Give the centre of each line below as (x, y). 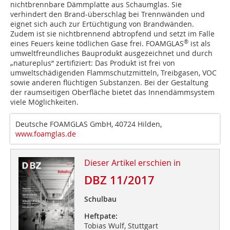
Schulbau (100, 199)
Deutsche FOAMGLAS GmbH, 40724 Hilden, (89, 124)
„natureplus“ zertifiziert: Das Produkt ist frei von (93, 63)
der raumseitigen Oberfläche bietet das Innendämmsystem (112, 92)
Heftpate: (101, 216)
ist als (199, 44)
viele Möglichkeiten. (44, 102)
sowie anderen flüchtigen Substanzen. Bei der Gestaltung (109, 83)
